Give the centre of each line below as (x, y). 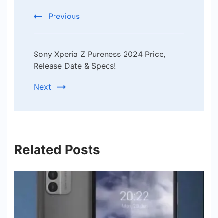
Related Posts (57, 149)
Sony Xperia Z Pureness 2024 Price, (100, 54)
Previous (64, 16)
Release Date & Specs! (75, 65)
